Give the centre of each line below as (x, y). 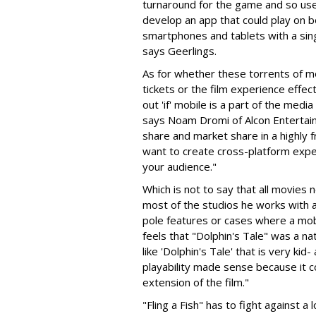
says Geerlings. (180, 51)
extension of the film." (196, 282)
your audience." (180, 166)
